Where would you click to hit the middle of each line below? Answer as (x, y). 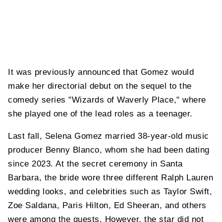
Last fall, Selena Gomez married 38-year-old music (109, 136)
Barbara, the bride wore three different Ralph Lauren (111, 178)
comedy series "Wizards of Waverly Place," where (107, 100)
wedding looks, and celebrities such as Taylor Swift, (110, 192)
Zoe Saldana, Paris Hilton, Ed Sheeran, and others (107, 206)
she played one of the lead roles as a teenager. (100, 114)
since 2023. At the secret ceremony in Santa (95, 164)
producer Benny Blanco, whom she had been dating (109, 150)
